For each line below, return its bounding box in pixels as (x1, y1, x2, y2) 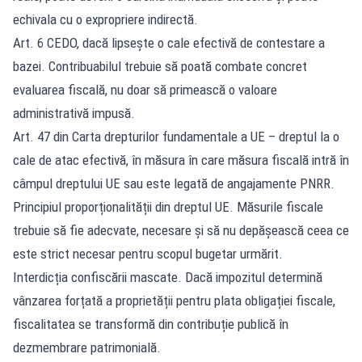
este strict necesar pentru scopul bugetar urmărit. (13, 245, 283, 262)
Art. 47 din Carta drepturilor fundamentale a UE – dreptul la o (13, 128, 339, 145)
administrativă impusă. (13, 104, 135, 121)
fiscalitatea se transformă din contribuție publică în (13, 315, 288, 332)
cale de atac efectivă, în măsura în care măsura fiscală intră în (13, 151, 349, 168)
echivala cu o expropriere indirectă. (13, 11, 198, 27)
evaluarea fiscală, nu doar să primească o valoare (13, 81, 277, 98)
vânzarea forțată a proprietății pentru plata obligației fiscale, (13, 292, 335, 309)
